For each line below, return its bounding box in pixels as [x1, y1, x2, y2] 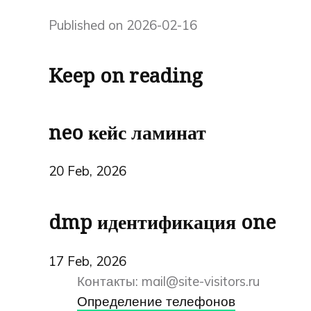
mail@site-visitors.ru [142, 272, 260, 289]
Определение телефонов [77, 292, 236, 310]
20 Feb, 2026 [49, 162, 126, 180]
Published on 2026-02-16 [49, 17, 197, 33]
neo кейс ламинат [49, 121, 206, 144]
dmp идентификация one [49, 210, 276, 234]
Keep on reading [49, 65, 203, 88]
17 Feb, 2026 [49, 252, 126, 269]
